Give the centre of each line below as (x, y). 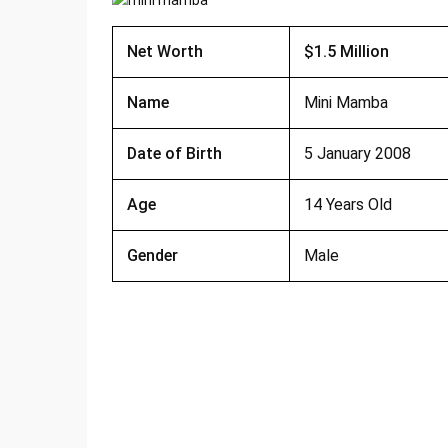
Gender (152, 256)
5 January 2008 (357, 154)
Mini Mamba (345, 103)
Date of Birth (174, 154)
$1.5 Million (346, 52)
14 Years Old (347, 205)
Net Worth (164, 52)
